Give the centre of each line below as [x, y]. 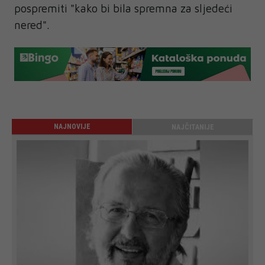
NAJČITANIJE [193, 127]
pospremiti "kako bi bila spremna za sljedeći [123, 8]
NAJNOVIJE [72, 126]
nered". [32, 25]
